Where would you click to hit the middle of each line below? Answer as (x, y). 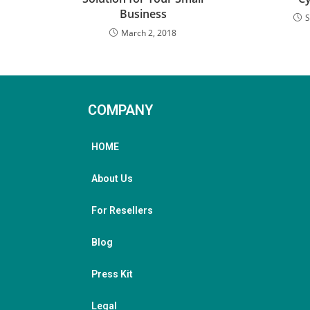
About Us (112, 179)
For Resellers (122, 211)
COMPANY (120, 110)
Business (143, 14)
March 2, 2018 (149, 33)
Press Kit (112, 274)
